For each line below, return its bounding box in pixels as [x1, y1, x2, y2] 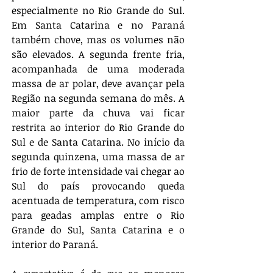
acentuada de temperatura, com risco [12, 193, 185, 207]
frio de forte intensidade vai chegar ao [12, 164, 185, 178]
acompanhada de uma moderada [12, 62, 185, 76]
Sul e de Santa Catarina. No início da [12, 135, 185, 149]
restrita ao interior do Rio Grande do [12, 120, 185, 134]
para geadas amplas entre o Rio [12, 208, 185, 222]
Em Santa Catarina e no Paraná [12, 18, 185, 32]
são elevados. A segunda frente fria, [12, 47, 185, 61]
